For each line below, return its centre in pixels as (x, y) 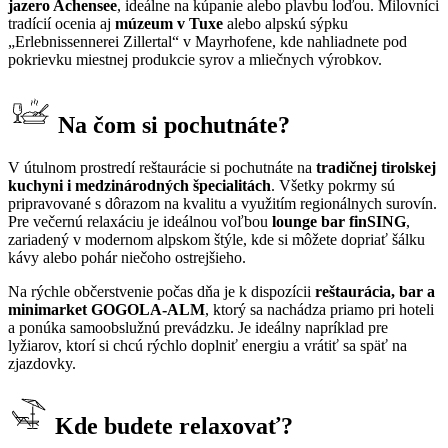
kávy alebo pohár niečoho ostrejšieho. (127, 257)
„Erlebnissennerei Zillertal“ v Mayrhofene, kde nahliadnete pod (207, 42)
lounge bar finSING (339, 221)
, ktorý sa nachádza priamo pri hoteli (319, 309)
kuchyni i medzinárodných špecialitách (139, 185)
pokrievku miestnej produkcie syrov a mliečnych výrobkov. (195, 60)
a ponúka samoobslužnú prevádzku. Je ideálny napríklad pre (198, 327)
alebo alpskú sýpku (285, 24)
